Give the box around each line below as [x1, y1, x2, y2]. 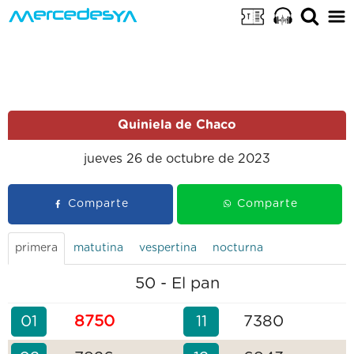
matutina [73, 243, 123, 254]
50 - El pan [134, 276, 220, 292]
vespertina [139, 243, 197, 254]
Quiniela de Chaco [118, 119, 236, 131]
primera [15, 243, 58, 254]
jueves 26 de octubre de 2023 [84, 153, 270, 165]
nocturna [213, 243, 263, 254]
